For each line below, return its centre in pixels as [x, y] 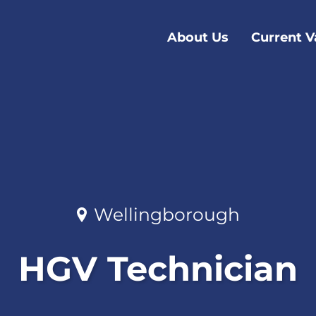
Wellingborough [166, 215]
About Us [198, 37]
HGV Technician [158, 269]
